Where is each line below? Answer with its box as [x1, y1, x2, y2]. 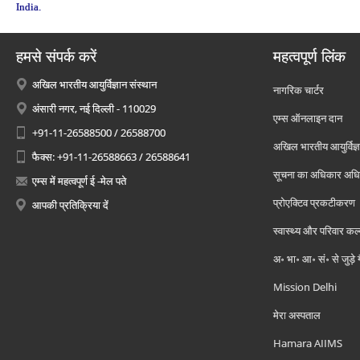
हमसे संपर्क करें [16, 46, 96, 67]
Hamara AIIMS [273, 336, 342, 350]
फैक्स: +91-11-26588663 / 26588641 [32, 149, 190, 164]
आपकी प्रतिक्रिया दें [32, 198, 108, 212]
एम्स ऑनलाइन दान [273, 111, 342, 125]
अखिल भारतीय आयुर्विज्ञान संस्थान [32, 77, 157, 92]
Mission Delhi [273, 280, 337, 294]
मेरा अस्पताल [273, 308, 321, 322]
